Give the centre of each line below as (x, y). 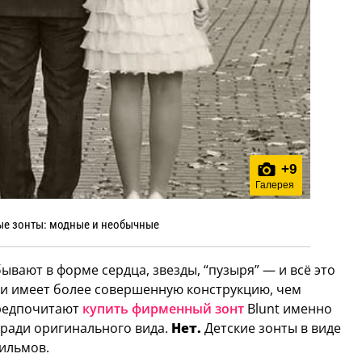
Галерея (275, 185)
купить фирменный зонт (163, 309)
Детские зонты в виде (271, 328)
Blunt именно (288, 309)
